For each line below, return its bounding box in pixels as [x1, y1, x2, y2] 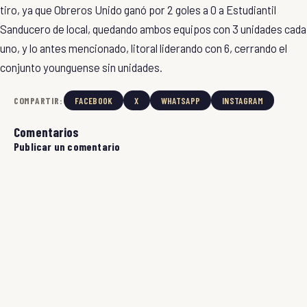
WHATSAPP [160, 95, 201, 107]
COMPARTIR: [14, 95, 62, 107]
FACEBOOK [75, 95, 113, 107]
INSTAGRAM [222, 95, 263, 107]
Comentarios [14, 124, 79, 140]
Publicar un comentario [14, 140, 121, 153]
